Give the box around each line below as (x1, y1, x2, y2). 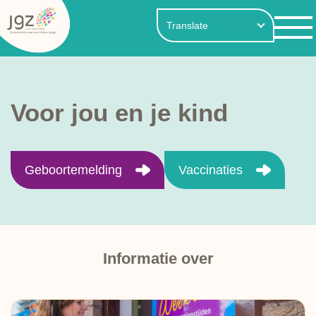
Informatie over (102, 250, 214, 267)
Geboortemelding (25, 162, 122, 177)
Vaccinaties (178, 162, 243, 177)
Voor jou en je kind (11, 99, 228, 126)
